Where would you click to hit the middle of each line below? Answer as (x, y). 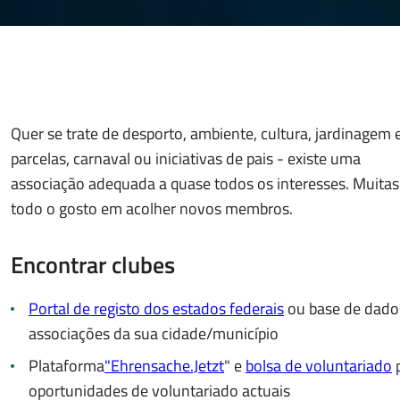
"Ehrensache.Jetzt (164, 366)
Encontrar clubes (93, 265)
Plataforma (67, 366)
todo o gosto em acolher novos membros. (152, 208)
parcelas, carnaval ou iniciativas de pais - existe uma (186, 158)
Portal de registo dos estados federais (156, 308)
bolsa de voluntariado (319, 366)
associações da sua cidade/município (154, 333)
